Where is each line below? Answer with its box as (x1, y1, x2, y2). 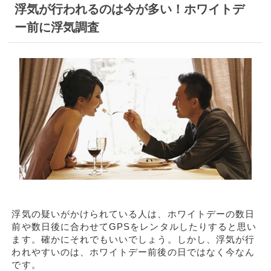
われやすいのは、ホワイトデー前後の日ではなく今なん (11, 246, 255, 257)
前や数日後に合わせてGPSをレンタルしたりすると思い (11, 221, 257, 232)
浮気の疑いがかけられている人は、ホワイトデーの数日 (11, 208, 255, 219)
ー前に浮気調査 (15, 20, 100, 34)
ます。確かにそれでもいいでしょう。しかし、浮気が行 (11, 233, 255, 244)
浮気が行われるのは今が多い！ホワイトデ (15, 2, 245, 16)
